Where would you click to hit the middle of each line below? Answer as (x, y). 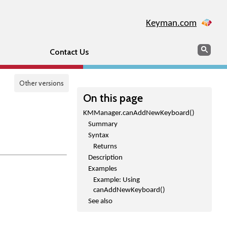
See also (100, 201)
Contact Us (69, 52)
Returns (105, 147)
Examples (103, 169)
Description (105, 158)
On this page (113, 98)
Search (209, 48)
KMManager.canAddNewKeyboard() (139, 113)
